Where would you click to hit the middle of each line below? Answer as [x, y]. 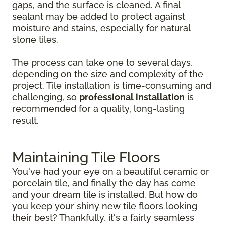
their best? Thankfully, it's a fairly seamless [103, 218]
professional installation [132, 97]
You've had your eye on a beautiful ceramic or [111, 172]
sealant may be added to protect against [99, 17]
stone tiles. [35, 40]
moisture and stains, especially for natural [101, 28]
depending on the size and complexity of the [108, 74]
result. [25, 121]
